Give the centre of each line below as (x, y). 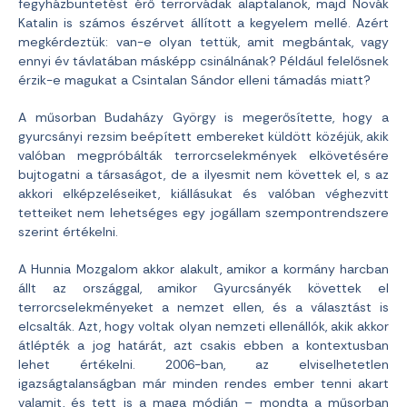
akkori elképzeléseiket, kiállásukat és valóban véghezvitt (203, 194)
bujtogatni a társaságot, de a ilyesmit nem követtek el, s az (203, 174)
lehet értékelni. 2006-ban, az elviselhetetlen (203, 364)
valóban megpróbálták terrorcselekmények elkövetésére (203, 155)
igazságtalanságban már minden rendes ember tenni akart (203, 383)
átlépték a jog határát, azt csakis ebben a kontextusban (203, 345)
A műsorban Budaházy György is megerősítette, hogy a (203, 117)
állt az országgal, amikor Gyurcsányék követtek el (203, 288)
